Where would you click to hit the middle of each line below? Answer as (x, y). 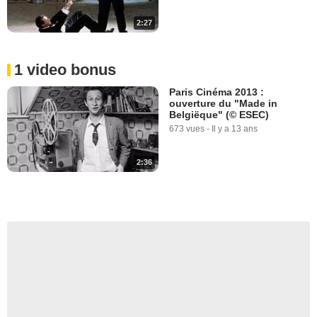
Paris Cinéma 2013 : (217, 92)
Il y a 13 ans (235, 129)
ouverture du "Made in (223, 104)
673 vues (187, 129)
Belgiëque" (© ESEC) (219, 115)
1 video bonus (65, 70)
